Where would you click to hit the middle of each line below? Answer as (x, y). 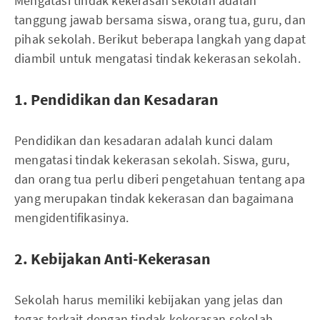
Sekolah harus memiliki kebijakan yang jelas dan (149, 299)
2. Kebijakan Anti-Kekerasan (112, 258)
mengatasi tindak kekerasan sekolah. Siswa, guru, (152, 159)
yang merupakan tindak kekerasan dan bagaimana (154, 198)
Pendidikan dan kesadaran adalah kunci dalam (144, 140)
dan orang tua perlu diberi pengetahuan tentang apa (160, 179)
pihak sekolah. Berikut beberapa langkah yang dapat (160, 39)
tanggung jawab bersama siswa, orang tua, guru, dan (160, 19)
